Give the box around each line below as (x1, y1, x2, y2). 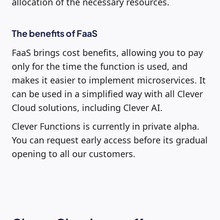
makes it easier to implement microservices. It (12, 74, 206, 86)
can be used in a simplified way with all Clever (12, 87, 203, 100)
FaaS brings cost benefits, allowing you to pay (12, 46, 203, 58)
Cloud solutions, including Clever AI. (12, 101, 163, 113)
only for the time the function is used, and (12, 60, 188, 72)
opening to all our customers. (12, 147, 136, 160)
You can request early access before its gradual (12, 134, 208, 146)
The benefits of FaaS (12, 27, 98, 39)
